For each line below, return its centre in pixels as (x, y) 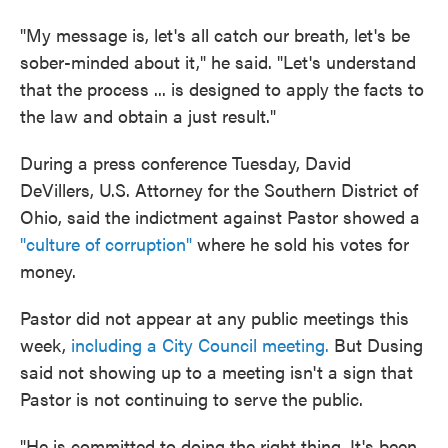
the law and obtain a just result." (150, 116)
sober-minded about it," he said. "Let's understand (218, 62)
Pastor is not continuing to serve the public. (191, 399)
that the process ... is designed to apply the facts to (222, 89)
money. (48, 271)
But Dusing (376, 345)
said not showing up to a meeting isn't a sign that (216, 372)
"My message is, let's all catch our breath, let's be (215, 35)
